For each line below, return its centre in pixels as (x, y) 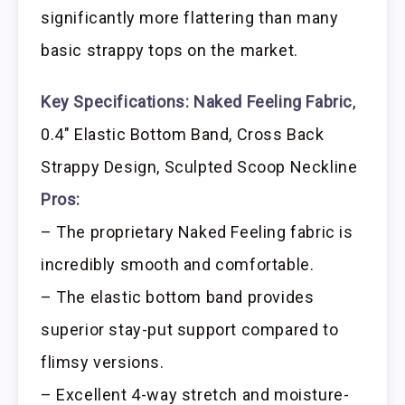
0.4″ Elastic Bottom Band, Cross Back (183, 135)
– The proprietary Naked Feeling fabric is (197, 232)
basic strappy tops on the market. (170, 51)
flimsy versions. (103, 363)
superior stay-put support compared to (190, 330)
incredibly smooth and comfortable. (178, 265)
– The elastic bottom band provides (178, 297)
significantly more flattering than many (190, 18)
